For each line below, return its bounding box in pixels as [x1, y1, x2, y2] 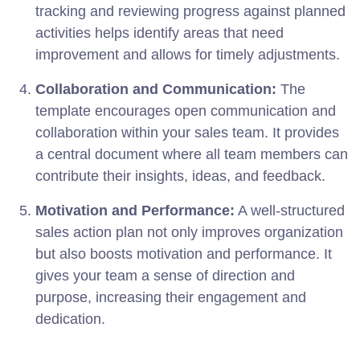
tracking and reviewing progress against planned [35, 3, 346, 20]
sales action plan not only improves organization [35, 224, 343, 241]
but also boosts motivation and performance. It [35, 246, 332, 263]
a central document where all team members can [35, 146, 348, 163]
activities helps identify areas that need [35, 25, 284, 42]
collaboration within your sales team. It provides [35, 125, 339, 141]
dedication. [35, 311, 105, 328]
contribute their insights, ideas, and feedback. [35, 168, 325, 185]
